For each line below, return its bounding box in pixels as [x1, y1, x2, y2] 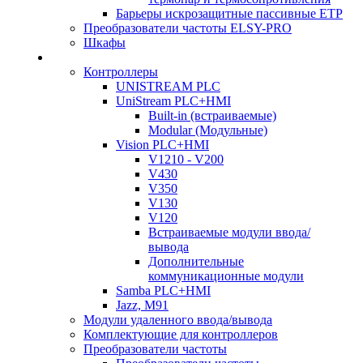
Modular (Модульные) [148, 123, 267, 137]
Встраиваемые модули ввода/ [148, 225, 310, 239]
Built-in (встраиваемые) [148, 109, 276, 122]
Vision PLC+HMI [116, 138, 209, 152]
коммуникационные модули [148, 269, 304, 283]
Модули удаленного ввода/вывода [83, 313, 272, 327]
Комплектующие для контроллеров [83, 327, 278, 341]
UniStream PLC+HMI [116, 94, 231, 108]
